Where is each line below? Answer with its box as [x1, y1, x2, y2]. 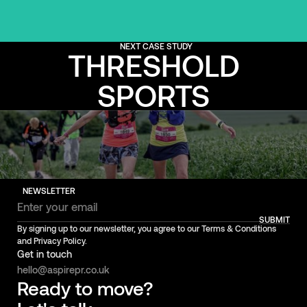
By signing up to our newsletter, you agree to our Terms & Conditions [16, 223, 276, 234]
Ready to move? [16, 276, 153, 300]
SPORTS [97, 76, 210, 113]
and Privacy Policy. [16, 236, 87, 246]
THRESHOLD [67, 46, 240, 83]
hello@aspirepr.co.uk [16, 264, 110, 276]
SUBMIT [259, 214, 291, 224]
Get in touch [16, 248, 72, 260]
